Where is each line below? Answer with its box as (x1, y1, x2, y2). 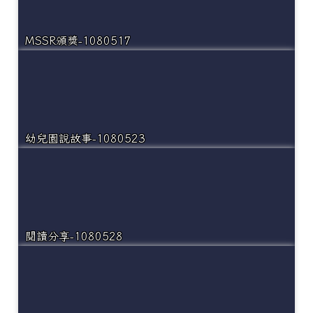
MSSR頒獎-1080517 (25, 35, 131, 47)
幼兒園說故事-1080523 (25, 133, 145, 145)
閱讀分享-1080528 (25, 231, 123, 242)
